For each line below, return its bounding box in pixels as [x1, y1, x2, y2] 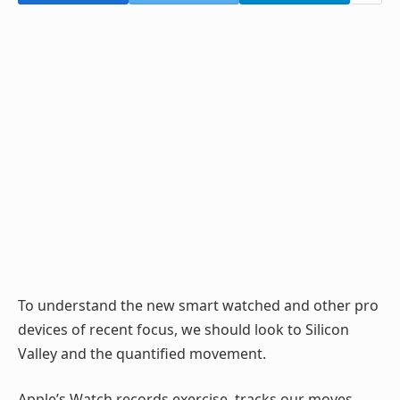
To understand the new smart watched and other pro [18, 295, 379, 315]
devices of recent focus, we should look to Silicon [18, 319, 349, 339]
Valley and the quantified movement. [18, 343, 266, 363]
